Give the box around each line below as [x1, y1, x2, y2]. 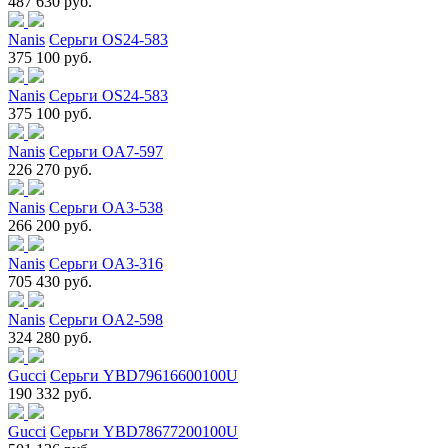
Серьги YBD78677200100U [50, 422, 238, 440]
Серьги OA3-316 [49, 254, 163, 272]
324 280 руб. [8, 328, 92, 346]
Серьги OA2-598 [49, 310, 163, 328]
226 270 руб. [8, 160, 92, 178]
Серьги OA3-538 [49, 198, 163, 216]
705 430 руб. [8, 272, 92, 290]
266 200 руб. [8, 216, 92, 234]
